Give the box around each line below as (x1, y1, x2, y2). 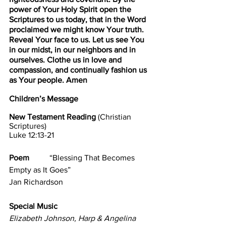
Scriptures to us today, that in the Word (9, 15, 148, 24)
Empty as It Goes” (9, 165, 143, 175)
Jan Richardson (9, 178, 63, 187)
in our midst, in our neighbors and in (9, 45, 138, 54)
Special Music (9, 202, 130, 211)
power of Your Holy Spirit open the (9, 5, 133, 14)
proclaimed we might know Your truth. (9, 25, 146, 34)
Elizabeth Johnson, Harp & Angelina (9, 214, 138, 223)
